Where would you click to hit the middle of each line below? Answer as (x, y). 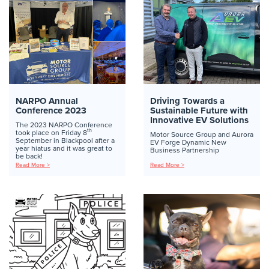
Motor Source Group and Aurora (202, 134)
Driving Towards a (187, 101)
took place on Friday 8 (51, 132)
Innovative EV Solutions (199, 120)
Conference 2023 (51, 111)
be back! (29, 156)
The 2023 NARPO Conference (64, 125)
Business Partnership (185, 150)
